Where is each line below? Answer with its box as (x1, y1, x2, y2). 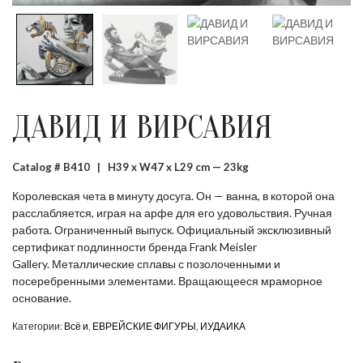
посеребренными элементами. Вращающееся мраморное (12, 273, 322, 288)
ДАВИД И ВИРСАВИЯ (12, 108, 272, 146)
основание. (12, 290, 71, 305)
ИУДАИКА (200, 319, 246, 332)
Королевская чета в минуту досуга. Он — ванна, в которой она (12, 188, 335, 203)
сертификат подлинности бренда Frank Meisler (12, 239, 257, 254)
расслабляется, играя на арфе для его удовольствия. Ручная (12, 205, 332, 220)
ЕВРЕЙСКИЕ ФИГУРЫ (92, 319, 196, 332)
